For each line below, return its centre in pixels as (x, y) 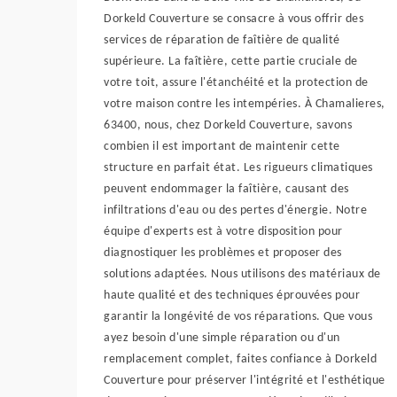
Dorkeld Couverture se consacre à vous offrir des (234, 19)
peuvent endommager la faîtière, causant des (226, 189)
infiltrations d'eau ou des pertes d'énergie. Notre (235, 210)
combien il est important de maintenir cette (222, 147)
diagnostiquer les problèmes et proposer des (223, 253)
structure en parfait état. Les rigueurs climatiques (238, 168)
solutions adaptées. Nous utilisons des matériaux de (242, 274)
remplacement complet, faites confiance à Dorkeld (240, 359)
